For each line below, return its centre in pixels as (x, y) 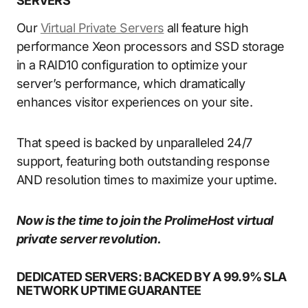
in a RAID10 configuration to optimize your (132, 65)
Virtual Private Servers (102, 27)
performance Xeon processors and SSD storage (151, 46)
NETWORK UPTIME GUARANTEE (109, 290)
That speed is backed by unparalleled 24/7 (134, 142)
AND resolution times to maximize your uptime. (147, 179)
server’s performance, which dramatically (131, 83)
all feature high (206, 27)
